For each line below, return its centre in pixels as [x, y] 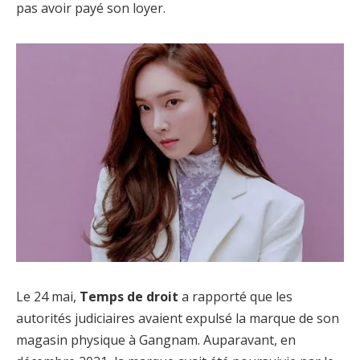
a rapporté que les [235, 297]
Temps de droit [129, 297]
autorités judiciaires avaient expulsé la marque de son [178, 319]
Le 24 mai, [48, 297]
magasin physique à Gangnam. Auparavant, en [156, 340]
